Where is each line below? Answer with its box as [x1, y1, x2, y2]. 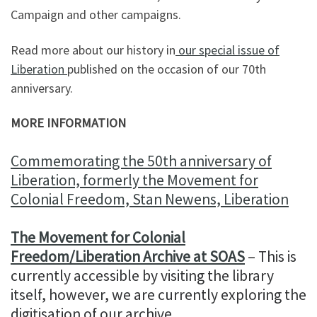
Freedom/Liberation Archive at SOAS [11, 247, 245, 266]
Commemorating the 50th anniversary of [11, 151, 272, 171]
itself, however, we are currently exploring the [11, 285, 306, 304]
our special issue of [175, 41, 279, 58]
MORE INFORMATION [11, 115, 126, 131]
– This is [245, 247, 296, 266]
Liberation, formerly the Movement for [11, 171, 258, 190]
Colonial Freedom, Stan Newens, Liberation [11, 190, 289, 209]
